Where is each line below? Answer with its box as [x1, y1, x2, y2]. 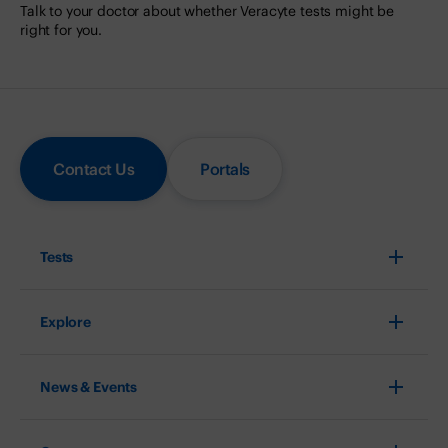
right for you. [20, 21, 103, 40]
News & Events [40, 377, 138, 396]
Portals [200, 159, 250, 180]
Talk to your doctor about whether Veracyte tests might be [20, 2, 395, 21]
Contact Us [53, 159, 134, 180]
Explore [40, 312, 92, 331]
